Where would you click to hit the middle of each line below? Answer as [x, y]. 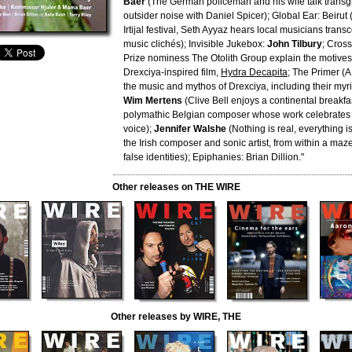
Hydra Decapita [254, 72]
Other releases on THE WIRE [176, 187]
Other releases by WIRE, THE [176, 317]
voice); [139, 129]
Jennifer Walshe [190, 129]
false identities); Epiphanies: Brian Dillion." [214, 157]
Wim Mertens [153, 101]
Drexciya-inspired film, [172, 72]
